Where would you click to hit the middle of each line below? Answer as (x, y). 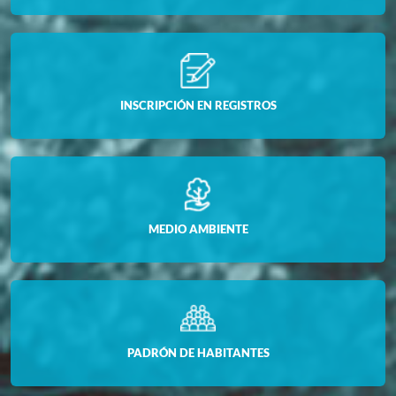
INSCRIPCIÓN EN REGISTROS (198, 105)
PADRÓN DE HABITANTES (198, 352)
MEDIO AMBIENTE (198, 228)
